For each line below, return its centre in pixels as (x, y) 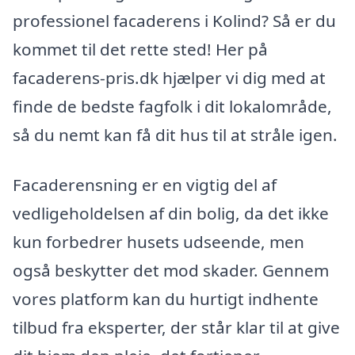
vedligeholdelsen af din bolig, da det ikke (171, 214)
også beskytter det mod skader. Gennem (171, 271)
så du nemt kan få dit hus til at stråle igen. (175, 134)
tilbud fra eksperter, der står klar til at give (176, 328)
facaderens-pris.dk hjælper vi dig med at (169, 77)
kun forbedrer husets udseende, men (158, 242)
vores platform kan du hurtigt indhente (166, 299)
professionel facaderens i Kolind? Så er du (174, 20)
